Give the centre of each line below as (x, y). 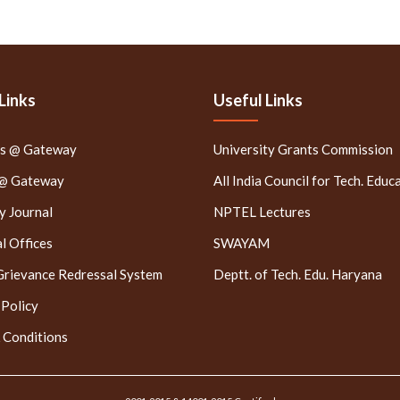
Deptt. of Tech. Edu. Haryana (298, 274)
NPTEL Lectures (262, 211)
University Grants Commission (303, 149)
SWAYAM (242, 242)
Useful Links (258, 100)
